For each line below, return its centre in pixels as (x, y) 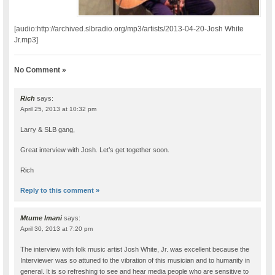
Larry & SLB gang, (48, 130)
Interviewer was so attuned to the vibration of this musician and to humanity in (135, 261)
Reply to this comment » (60, 191)
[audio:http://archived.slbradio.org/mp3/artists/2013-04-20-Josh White (129, 29)
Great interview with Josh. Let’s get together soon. (95, 150)
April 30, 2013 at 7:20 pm (57, 229)
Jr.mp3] (26, 40)
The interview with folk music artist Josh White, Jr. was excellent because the (135, 250)
